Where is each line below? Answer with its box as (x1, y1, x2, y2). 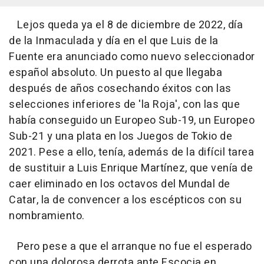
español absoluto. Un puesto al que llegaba (9, 65, 222, 81)
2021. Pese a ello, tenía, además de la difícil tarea (9, 144, 254, 161)
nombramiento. (9, 208, 85, 225)
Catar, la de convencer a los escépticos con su (9, 192, 242, 209)
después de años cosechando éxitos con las (9, 81, 232, 97)
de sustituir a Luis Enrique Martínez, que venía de (9, 160, 253, 177)
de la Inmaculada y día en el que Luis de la (9, 33, 219, 49)
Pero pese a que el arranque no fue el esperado (9, 239, 252, 255)
